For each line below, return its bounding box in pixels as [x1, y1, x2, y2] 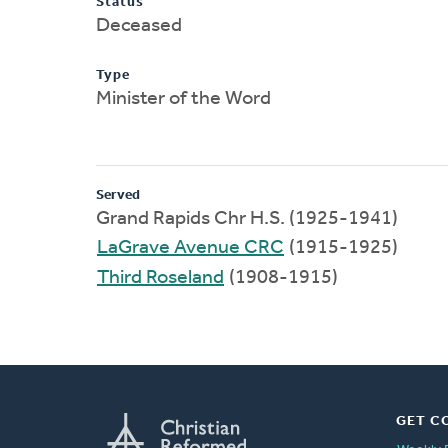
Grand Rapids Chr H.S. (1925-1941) [96, 208, 398, 229]
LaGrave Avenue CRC [97, 237, 284, 258]
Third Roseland [97, 267, 224, 288]
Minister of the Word [96, 88, 271, 109]
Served [96, 187, 140, 203]
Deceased [96, 15, 182, 36]
